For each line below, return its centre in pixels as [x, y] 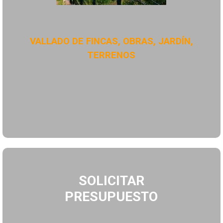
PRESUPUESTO [111, 197]
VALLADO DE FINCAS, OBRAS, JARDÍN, [111, 42]
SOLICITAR [111, 181]
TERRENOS [111, 56]
